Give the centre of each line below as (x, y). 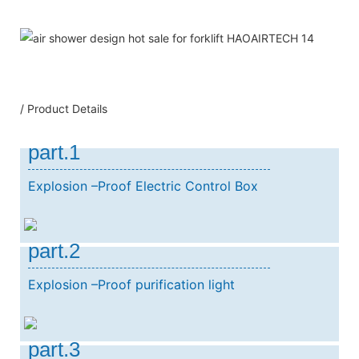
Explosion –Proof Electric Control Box (143, 186)
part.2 (54, 250)
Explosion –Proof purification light (131, 284)
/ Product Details (64, 108)
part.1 (54, 152)
